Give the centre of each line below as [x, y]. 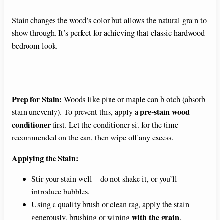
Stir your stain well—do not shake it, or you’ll [104, 179]
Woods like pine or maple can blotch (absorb [134, 99]
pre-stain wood [165, 112]
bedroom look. [35, 46]
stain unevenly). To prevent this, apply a [76, 112]
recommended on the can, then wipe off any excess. [93, 137]
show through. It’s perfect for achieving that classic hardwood [108, 33]
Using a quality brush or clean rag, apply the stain [110, 205]
